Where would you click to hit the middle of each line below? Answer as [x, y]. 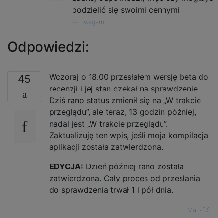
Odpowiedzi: [48, 46]
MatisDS [199, 210]
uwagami [93, 22]
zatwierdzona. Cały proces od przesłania [125, 178]
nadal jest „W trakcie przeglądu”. [109, 123]
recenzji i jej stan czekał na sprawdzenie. [124, 88]
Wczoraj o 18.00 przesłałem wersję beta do [129, 77]
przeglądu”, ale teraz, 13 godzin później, [123, 112]
